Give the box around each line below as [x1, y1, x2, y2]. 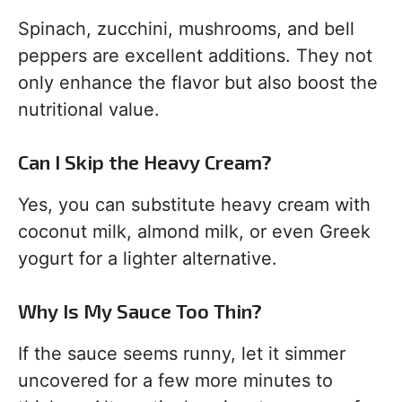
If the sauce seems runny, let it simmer [18, 343, 345, 364]
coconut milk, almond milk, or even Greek [18, 221, 371, 242]
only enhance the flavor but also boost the [18, 72, 378, 93]
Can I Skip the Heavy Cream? [18, 150, 272, 173]
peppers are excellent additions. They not [18, 45, 372, 66]
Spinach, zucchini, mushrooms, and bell [18, 18, 354, 39]
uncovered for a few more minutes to [18, 370, 333, 391]
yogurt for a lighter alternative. [18, 248, 277, 269]
